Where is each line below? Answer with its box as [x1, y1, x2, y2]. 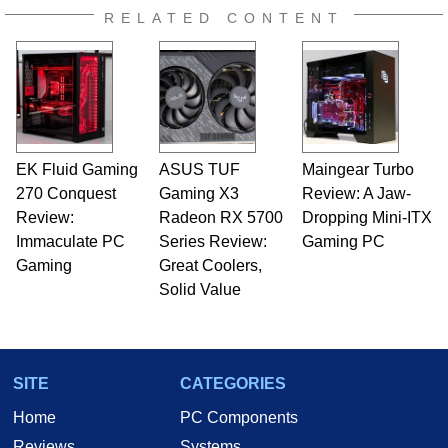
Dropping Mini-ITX [301, 208, 432, 226]
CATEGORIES [180, 374, 286, 392]
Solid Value [158, 280, 241, 298]
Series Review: [158, 232, 267, 250]
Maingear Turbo [301, 160, 414, 178]
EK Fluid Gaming [15, 160, 138, 178]
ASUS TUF [158, 160, 240, 178]
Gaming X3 [158, 184, 239, 202]
